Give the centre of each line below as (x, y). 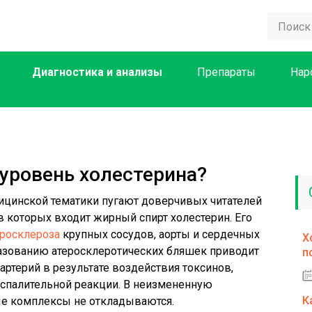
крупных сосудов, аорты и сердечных (160, 234)
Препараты (226, 72)
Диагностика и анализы (97, 72)
